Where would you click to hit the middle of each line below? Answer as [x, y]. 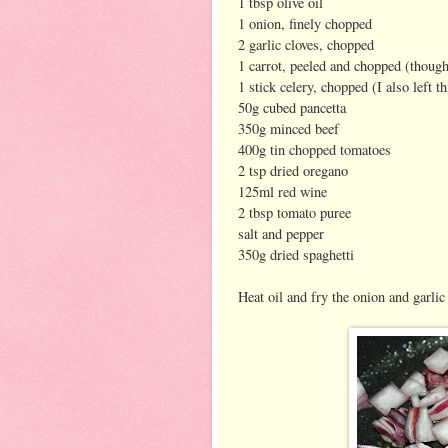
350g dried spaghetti [296, 254]
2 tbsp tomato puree [294, 212]
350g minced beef [288, 128]
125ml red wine [282, 191]
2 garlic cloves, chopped [306, 44]
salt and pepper [281, 233]
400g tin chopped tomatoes [314, 149]
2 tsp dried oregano [293, 170]
